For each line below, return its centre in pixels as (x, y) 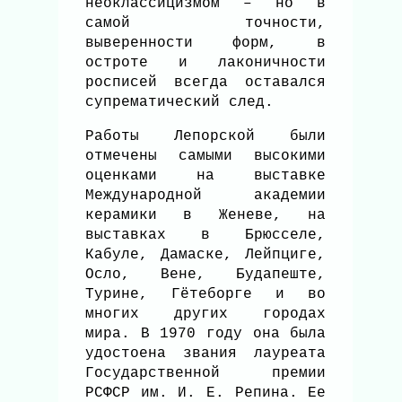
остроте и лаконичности (206, 63)
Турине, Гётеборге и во (206, 295)
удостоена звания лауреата (206, 354)
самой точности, (206, 24)
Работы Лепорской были (206, 137)
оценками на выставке (206, 176)
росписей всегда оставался (206, 83)
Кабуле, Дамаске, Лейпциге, (206, 255)
